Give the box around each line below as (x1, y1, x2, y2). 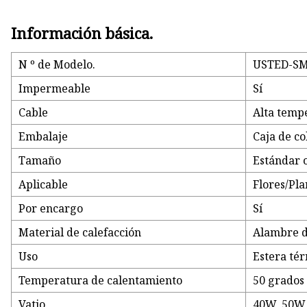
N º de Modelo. (19, 57, 96, 73)
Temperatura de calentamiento (19, 273, 183, 288)
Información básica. (11, 23, 153, 44)
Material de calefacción (19, 225, 142, 241)
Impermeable (19, 81, 91, 97)
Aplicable (19, 177, 69, 193)
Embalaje (19, 129, 69, 145)
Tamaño (19, 153, 62, 169)
